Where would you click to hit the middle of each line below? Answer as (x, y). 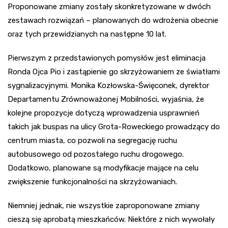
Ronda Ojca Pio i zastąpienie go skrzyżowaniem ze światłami (114, 72)
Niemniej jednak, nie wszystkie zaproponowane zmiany (104, 206)
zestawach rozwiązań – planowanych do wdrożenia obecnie (113, 21)
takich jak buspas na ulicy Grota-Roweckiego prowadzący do (114, 127)
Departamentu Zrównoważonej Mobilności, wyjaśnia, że (106, 99)
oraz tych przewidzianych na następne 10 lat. (87, 34)
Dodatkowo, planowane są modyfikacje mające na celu (103, 168)
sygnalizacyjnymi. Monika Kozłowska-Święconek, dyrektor (108, 86)
